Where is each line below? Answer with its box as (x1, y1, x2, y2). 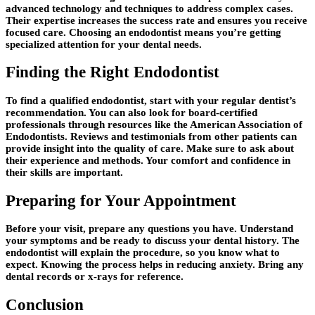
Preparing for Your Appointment (6, 191, 236, 210)
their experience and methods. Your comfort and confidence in (6, 155, 290, 167)
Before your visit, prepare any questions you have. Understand (6, 223, 293, 235)
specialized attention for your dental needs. (6, 38, 202, 50)
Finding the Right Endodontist (6, 63, 219, 82)
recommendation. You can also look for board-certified (6, 107, 257, 119)
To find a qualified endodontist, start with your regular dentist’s (6, 95, 296, 107)
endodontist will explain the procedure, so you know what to (6, 247, 280, 259)
